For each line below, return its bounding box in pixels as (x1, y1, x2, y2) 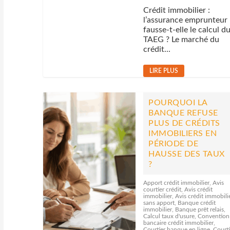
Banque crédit (178, 200, 216, 206)
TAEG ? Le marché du (143, 35, 220, 44)
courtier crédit (143, 186, 182, 193)
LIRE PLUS (149, 68, 179, 74)
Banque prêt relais (175, 206, 224, 213)
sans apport (143, 200, 175, 206)
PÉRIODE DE (148, 140, 199, 148)
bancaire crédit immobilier (143, 220, 214, 226)
